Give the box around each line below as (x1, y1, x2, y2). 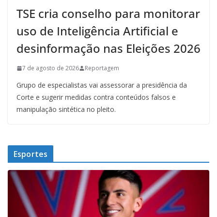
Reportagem (85, 64, 119, 73)
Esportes (14, 149, 48, 160)
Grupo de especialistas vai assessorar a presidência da (16, 80, 187, 90)
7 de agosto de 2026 (22, 64, 79, 73)
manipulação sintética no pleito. (16, 105, 116, 114)
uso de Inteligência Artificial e (16, 23, 178, 39)
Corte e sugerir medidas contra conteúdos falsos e (16, 93, 176, 102)
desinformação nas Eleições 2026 (16, 40, 201, 57)
